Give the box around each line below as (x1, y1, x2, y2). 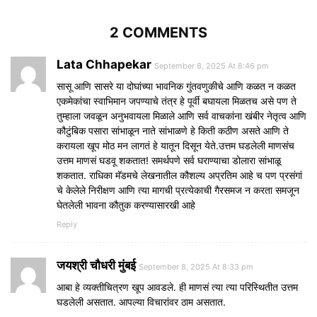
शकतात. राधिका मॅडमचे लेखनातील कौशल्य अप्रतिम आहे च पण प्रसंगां (57, 168, 302, 181)
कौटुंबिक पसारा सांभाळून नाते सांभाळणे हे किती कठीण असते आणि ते (57, 124, 289, 137)
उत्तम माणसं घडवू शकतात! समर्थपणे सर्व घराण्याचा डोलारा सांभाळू (57, 154, 281, 166)
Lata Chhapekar (57, 57, 151, 71)
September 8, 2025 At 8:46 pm (154, 60, 269, 71)
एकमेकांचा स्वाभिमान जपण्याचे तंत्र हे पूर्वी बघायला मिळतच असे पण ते (57, 94, 296, 107)
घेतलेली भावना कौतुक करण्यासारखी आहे (57, 198, 195, 211)
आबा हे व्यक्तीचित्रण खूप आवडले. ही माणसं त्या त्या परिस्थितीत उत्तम (57, 280, 298, 293)
